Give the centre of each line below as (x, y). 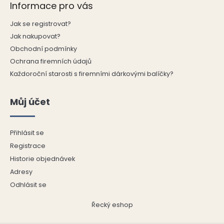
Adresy (21, 172)
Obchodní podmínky (43, 49)
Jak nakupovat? (35, 36)
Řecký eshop (112, 205)
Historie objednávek (42, 159)
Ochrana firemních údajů (51, 61)
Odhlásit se (28, 185)
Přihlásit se (27, 133)
